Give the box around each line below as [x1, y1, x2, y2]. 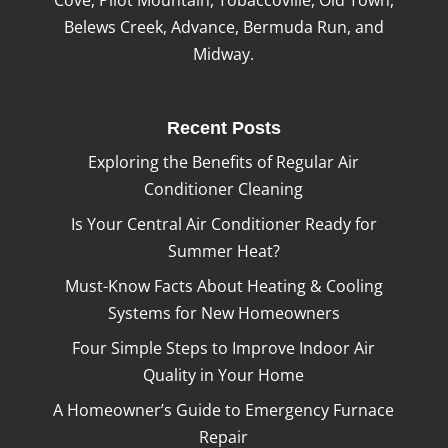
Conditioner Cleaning [144, 177, 304, 200]
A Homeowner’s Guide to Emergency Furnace [53, 398, 395, 421]
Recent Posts [166, 117, 281, 138]
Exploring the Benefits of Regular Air [88, 150, 360, 173]
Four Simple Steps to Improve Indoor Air [72, 336, 376, 359]
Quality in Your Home [143, 363, 305, 386]
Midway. [193, 42, 255, 65]
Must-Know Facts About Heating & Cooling [64, 274, 383, 297]
